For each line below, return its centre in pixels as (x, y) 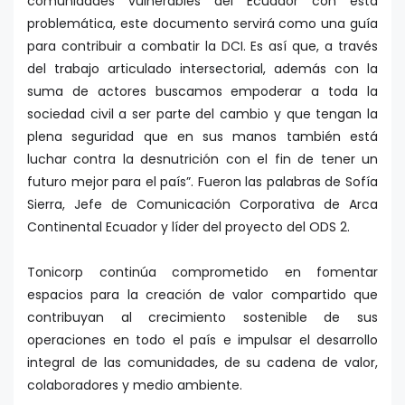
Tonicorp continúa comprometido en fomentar (202, 273)
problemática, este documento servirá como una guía (202, 24)
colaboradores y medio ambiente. (135, 386)
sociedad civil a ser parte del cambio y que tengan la (202, 114)
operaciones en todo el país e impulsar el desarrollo (202, 340)
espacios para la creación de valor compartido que (202, 295)
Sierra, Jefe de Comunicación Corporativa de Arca (202, 205)
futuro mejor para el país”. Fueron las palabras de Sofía (202, 182)
